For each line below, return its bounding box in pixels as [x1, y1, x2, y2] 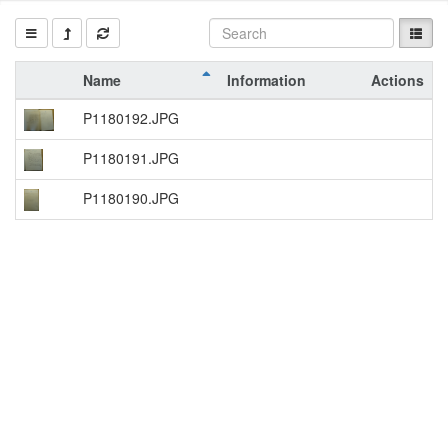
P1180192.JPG [83, 108, 179, 128]
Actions [371, 70, 424, 90]
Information [227, 70, 306, 90]
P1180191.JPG [83, 148, 179, 168]
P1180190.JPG [83, 188, 179, 208]
